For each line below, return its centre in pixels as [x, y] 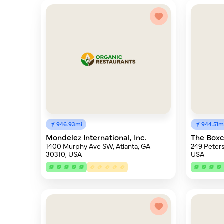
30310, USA [64, 154]
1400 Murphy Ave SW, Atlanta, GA [98, 146]
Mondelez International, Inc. [96, 137]
